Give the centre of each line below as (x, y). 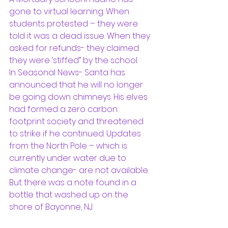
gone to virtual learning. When (70, 11)
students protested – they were (75, 24)
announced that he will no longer (77, 85)
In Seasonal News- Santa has (68, 73)
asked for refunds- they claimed (75, 48)
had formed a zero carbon (64, 109)
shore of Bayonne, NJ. (51, 207)
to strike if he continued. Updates (76, 134)
